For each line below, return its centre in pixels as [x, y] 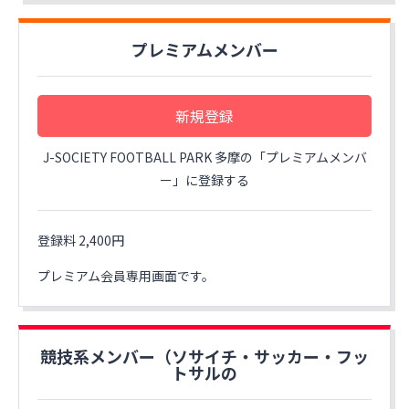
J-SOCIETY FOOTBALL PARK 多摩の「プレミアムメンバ [204, 157]
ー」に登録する [204, 180]
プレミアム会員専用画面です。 [126, 276]
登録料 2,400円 [81, 240]
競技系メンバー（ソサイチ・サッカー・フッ [204, 356]
